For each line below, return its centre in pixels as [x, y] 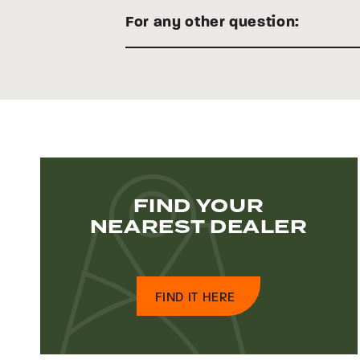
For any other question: [213, 22]
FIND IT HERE [196, 297]
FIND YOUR [199, 207]
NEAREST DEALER [198, 227]
